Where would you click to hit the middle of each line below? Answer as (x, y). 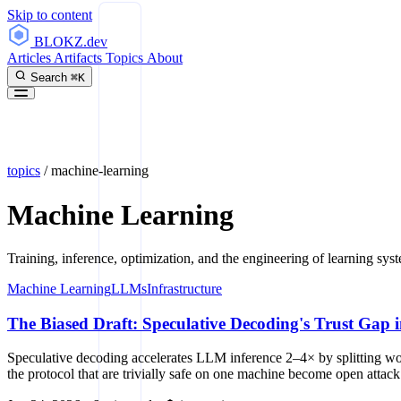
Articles (30, 58)
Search (49, 77)
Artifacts (80, 58)
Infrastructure (184, 288)
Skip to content (50, 15)
